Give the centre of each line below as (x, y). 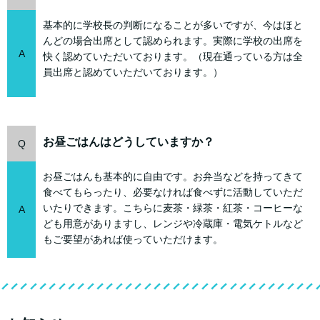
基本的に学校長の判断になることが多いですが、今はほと (173, 25)
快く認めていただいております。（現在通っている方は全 (173, 57)
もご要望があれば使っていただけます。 (133, 240)
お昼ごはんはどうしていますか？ (129, 142)
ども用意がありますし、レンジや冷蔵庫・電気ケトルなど (173, 224)
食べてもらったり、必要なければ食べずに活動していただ (173, 192)
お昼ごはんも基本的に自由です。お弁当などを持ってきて (173, 177)
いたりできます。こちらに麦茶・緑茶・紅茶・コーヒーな (173, 208)
